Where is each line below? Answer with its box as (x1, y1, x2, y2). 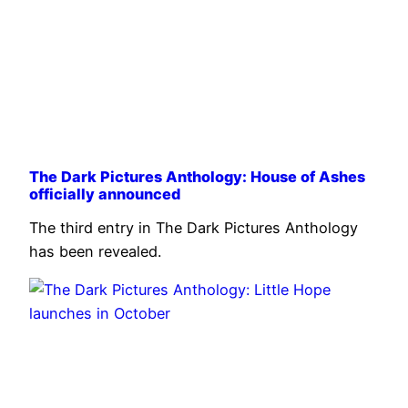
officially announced (29, 185, 180, 204)
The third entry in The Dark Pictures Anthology (29, 218, 358, 237)
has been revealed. (29, 241, 161, 260)
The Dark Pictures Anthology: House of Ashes (29, 168, 365, 187)
